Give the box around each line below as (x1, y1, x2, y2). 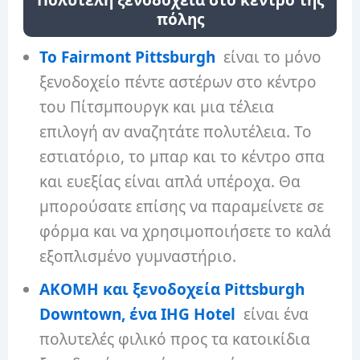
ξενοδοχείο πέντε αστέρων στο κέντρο (39, 71, 317, 92)
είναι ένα (235, 303, 309, 325)
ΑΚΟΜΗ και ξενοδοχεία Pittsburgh (39, 278, 305, 300)
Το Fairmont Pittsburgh (39, 46, 216, 67)
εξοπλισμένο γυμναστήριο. (39, 245, 237, 267)
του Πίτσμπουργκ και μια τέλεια (39, 96, 275, 117)
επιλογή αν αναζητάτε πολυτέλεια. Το (39, 121, 313, 142)
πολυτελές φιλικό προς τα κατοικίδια (39, 328, 311, 350)
